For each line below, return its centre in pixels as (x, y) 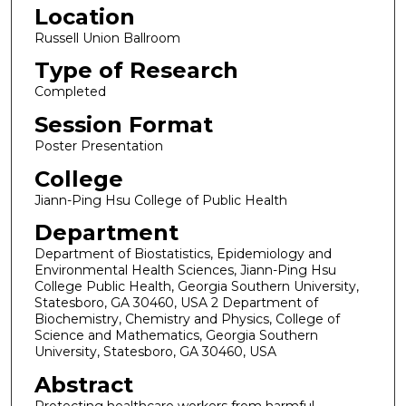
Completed (70, 92)
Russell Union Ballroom (107, 38)
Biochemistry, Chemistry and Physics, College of (187, 319)
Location (84, 16)
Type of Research (136, 71)
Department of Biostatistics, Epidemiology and (183, 254)
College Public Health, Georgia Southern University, (196, 287)
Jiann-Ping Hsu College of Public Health (160, 200)
